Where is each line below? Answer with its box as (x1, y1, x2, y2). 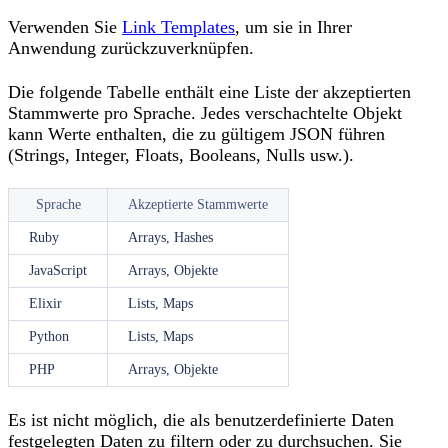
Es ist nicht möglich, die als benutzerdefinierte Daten (8, 409, 394, 430)
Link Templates (122, 17, 235, 38)
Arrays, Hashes (128, 230, 213, 246)
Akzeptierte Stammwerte (128, 197, 268, 213)
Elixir (29, 296, 62, 312)
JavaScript (29, 263, 87, 279)
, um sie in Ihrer (235, 17, 352, 38)
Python (29, 329, 69, 345)
